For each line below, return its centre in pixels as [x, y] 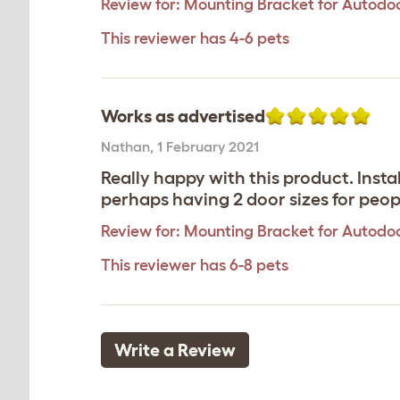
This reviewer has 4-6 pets [195, 38]
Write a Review [175, 350]
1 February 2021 [208, 146]
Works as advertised [183, 116]
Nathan [125, 146]
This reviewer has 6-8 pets [195, 265]
